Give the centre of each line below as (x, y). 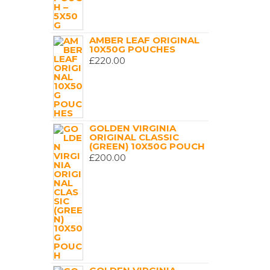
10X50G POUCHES (132, 49)
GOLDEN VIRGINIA (132, 128)
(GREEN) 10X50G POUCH (147, 146)
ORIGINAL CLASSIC (134, 137)
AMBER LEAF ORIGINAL (144, 40)
